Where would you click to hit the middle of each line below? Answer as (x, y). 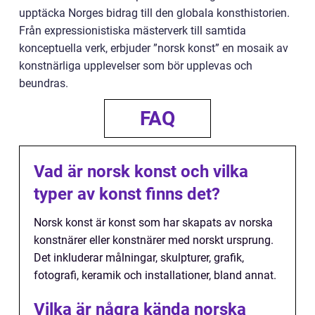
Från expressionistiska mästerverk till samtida (133, 30)
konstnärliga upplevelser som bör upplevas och (136, 65)
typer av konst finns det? (127, 194)
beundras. (44, 83)
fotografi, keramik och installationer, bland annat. (155, 275)
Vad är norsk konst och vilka (141, 171)
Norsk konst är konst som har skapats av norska (153, 222)
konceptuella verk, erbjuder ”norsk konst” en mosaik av (154, 48)
